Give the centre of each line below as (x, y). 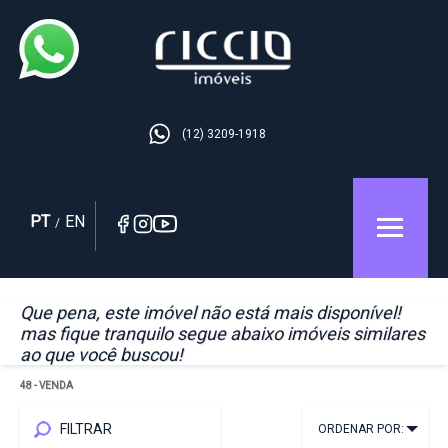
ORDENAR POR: (361, 429)
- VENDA (52, 385)
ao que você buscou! (101, 354)
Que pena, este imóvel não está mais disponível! (210, 312)
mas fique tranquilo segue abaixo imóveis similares (222, 333)
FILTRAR (86, 429)
